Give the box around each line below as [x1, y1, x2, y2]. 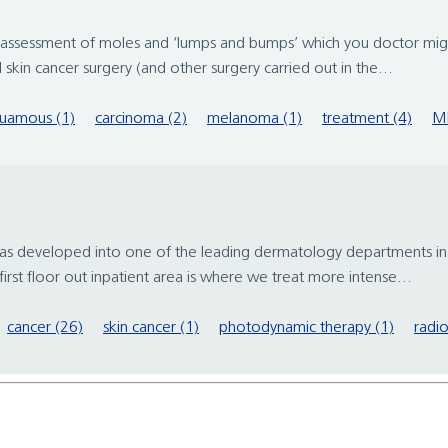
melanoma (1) [207, 111, 302, 128]
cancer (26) [7, 320, 83, 337]
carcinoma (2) [95, 111, 187, 128]
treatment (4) [322, 111, 412, 128]
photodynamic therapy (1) [219, 320, 394, 337]
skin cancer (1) [103, 320, 199, 337]
